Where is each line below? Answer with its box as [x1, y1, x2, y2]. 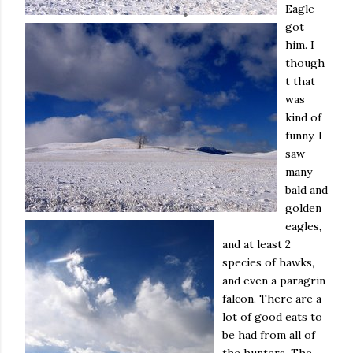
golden [285, 201, 321, 215]
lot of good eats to [222, 310, 322, 324]
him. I [285, 38, 314, 52]
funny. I [285, 128, 322, 143]
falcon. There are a [222, 292, 321, 306]
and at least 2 [222, 237, 291, 251]
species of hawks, [222, 255, 314, 269]
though [285, 56, 325, 70]
